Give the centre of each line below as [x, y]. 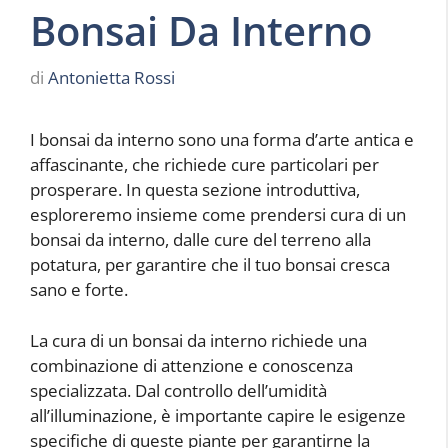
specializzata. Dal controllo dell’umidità [178, 390]
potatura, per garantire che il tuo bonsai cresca [210, 265]
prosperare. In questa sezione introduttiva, [195, 190]
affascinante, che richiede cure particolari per [204, 165]
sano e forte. [79, 290]
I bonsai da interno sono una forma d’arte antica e [222, 140]
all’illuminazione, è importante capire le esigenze [218, 415]
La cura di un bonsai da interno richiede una [198, 340]
